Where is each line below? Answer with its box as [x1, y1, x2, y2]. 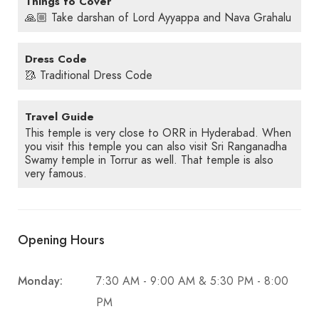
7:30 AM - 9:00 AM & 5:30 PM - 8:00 [96, 273, 288, 289]
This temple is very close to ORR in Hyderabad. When [25, 125, 291, 141]
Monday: [18, 273, 63, 289]
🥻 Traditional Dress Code [25, 68, 152, 83]
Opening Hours [18, 231, 105, 249]
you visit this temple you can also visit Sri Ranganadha [25, 139, 287, 155]
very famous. [25, 166, 87, 182]
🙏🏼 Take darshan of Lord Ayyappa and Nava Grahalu [25, 10, 291, 26]
